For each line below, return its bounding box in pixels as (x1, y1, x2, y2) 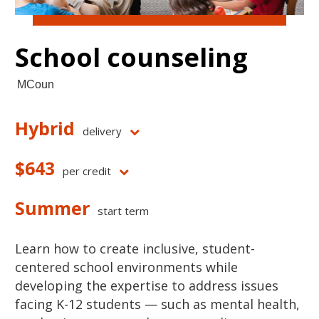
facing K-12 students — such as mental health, (15, 296, 300, 313)
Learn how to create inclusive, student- (15, 240, 255, 258)
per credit (63, 164, 111, 179)
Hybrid (15, 116, 75, 141)
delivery (83, 124, 122, 139)
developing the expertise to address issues (15, 277, 278, 295)
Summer (15, 196, 90, 221)
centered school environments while (15, 258, 238, 276)
